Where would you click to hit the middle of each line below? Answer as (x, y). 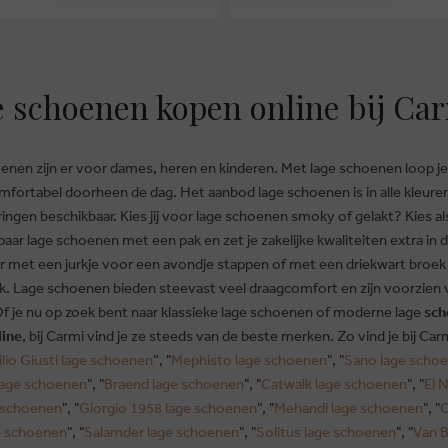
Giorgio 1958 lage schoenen (168, 408)
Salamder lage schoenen (161, 432)
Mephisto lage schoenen (249, 360)
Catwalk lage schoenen (334, 384)
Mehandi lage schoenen (348, 408)
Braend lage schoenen (174, 384)
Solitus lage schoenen (326, 432)
